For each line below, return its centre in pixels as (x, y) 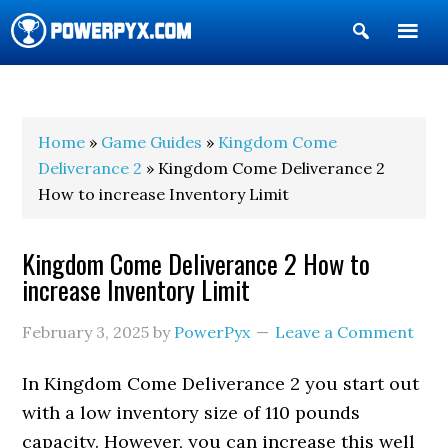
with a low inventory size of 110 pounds (191, 412)
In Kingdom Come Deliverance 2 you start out (221, 383)
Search (401, 63)
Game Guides (152, 142)
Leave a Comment (345, 332)
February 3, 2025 (86, 332)
